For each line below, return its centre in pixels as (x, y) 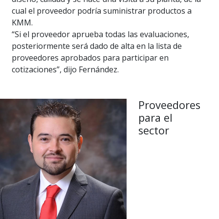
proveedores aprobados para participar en (90, 58)
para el (155, 118)
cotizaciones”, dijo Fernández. (65, 70)
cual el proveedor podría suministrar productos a (102, 11)
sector (153, 131)
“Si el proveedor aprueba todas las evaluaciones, (100, 34)
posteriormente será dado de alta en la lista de (97, 46)
